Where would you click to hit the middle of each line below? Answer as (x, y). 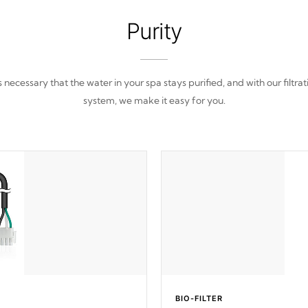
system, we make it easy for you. (154, 100)
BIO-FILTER (199, 298)
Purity (154, 31)
